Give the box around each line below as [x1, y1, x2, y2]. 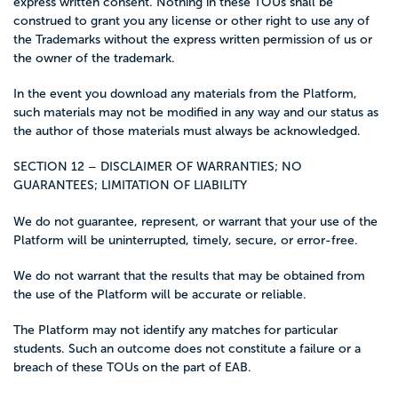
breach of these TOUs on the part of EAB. [13, 361, 251, 374]
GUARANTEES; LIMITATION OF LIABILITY [13, 179, 247, 193]
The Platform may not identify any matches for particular [13, 323, 338, 337]
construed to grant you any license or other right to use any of [13, 13, 370, 28]
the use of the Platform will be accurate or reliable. [13, 287, 306, 301]
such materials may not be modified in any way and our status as [13, 106, 378, 119]
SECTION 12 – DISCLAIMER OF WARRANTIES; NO [13, 160, 302, 174]
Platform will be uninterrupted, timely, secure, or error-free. [13, 233, 358, 247]
